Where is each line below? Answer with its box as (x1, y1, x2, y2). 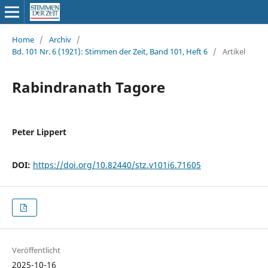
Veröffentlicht (11, 245, 60, 256)
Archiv (48, 33, 71, 45)
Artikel (222, 45, 245, 57)
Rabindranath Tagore (11, 77, 165, 97)
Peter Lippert (11, 126, 66, 138)
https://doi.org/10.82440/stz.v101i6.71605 (32, 159, 201, 170)
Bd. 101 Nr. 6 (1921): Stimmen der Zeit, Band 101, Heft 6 (11, 45, 208, 57)
